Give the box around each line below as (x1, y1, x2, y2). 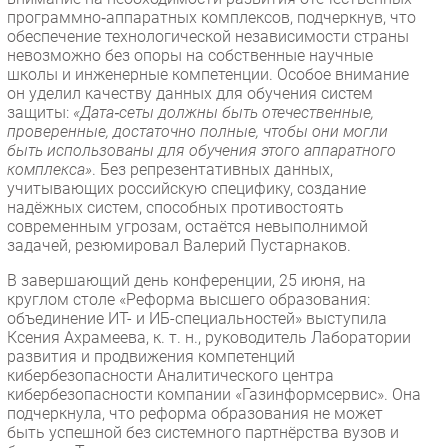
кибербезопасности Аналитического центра (7, 365, 334, 385)
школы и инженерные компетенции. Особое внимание (7, 64, 409, 84)
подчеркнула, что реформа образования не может (7, 403, 383, 423)
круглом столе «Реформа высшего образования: (7, 289, 370, 309)
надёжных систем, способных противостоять (7, 197, 344, 217)
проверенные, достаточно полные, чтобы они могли (7, 121, 388, 141)
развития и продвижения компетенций (7, 346, 295, 366)
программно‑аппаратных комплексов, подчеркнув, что (7, 7, 416, 27)
